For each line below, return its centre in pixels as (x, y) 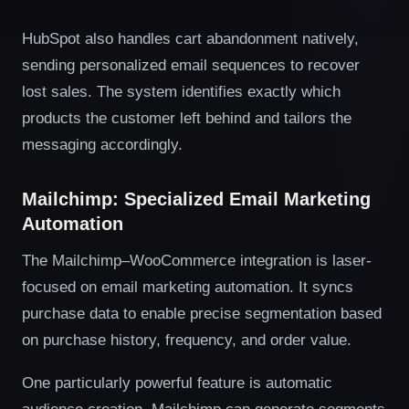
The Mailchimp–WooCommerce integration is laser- (197, 260)
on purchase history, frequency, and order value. (187, 340)
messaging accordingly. (102, 144)
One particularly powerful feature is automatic (177, 383)
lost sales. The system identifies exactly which (181, 91)
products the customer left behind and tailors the (187, 118)
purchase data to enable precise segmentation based (202, 313)
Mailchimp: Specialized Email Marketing (196, 199)
